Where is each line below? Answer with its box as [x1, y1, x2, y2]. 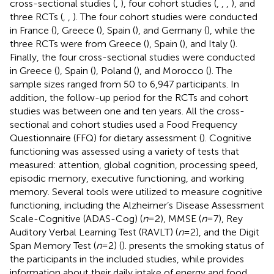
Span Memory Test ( [10, 239, 96, 251]
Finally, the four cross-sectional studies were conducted [10, 51, 255, 63]
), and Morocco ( [136, 64, 209, 76]
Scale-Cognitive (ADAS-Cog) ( [10, 212, 143, 224]
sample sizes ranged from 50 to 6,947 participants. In [10, 78, 239, 90]
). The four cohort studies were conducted [73, 10, 257, 23]
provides [207, 253, 244, 265]
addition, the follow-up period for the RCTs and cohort [10, 91, 248, 103]
